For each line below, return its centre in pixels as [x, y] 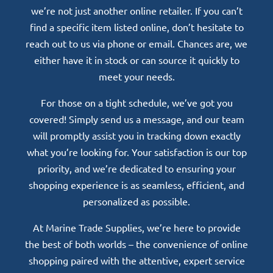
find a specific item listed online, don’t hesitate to [136, 27]
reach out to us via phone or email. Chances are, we [136, 43]
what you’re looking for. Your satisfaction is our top [136, 151]
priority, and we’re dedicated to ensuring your [136, 168]
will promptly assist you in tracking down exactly [136, 135]
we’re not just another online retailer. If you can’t [136, 10]
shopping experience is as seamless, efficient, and [136, 184]
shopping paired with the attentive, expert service [136, 260]
